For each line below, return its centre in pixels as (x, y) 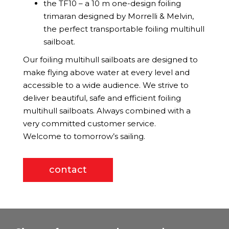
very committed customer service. (89, 123)
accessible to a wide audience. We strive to (106, 85)
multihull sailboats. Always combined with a (107, 110)
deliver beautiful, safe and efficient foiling (102, 98)
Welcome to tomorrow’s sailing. (84, 136)
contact (68, 169)
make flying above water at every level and (106, 72)
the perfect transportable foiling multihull (124, 29)
